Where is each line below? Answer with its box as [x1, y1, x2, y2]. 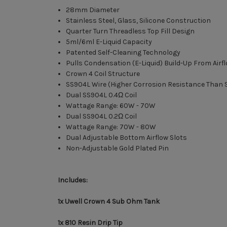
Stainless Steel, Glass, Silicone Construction [66, 16, 211, 25]
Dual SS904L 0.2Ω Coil [66, 111, 137, 121]
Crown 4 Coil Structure [66, 69, 140, 78]
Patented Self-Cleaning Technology [66, 48, 181, 57]
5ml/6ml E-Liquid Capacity [66, 37, 153, 46]
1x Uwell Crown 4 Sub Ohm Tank [58, 197, 160, 206]
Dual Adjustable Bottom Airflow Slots [66, 133, 187, 142]
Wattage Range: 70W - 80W [66, 122, 157, 131]
